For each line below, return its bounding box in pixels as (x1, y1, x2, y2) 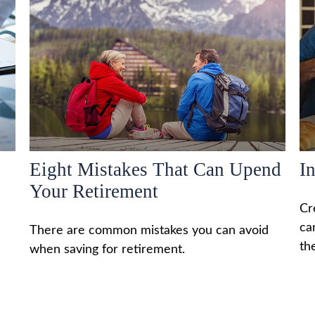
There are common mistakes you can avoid (30, 224, 269, 238)
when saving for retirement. (30, 243, 186, 257)
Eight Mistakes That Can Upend (30, 159, 282, 181)
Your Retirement (30, 181, 159, 202)
